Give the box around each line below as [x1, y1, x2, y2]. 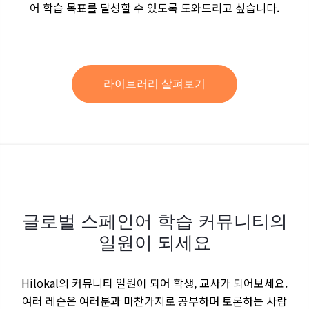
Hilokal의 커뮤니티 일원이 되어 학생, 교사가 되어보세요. [21, 274, 288, 291]
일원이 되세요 [98, 231, 211, 253]
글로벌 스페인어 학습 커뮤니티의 [21, 210, 288, 232]
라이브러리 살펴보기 [103, 77, 206, 91]
